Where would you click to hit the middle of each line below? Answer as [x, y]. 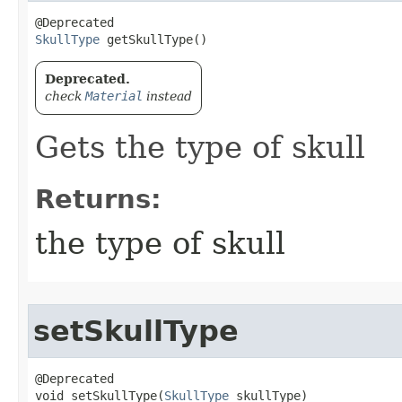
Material [114, 96]
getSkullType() [153, 39]
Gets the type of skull [200, 147]
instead [167, 96]
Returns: [98, 199]
